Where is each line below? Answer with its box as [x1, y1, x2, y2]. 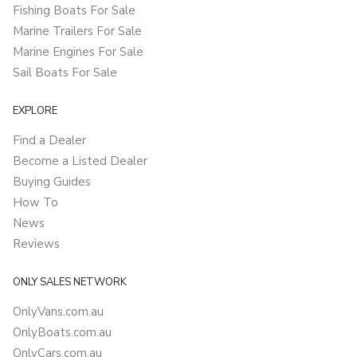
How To [13, 194, 58, 211]
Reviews [13, 236, 60, 253]
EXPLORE [13, 104, 57, 119]
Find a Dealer [13, 132, 86, 149]
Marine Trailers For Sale [13, 23, 142, 40]
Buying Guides [13, 174, 91, 190]
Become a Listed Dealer [13, 153, 147, 170]
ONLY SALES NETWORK [13, 275, 127, 290]
